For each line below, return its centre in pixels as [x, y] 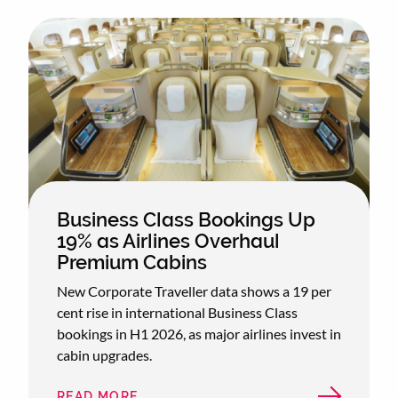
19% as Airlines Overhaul [168, 241]
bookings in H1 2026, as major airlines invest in [199, 333]
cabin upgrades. [104, 354]
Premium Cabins [132, 262]
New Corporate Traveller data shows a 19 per [194, 291]
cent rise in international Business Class [177, 312]
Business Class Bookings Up [186, 219]
